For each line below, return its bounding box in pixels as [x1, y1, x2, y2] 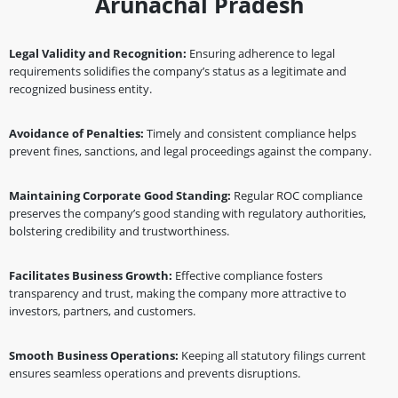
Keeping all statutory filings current [181, 347, 366, 363]
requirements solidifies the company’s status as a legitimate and [9, 63, 346, 79]
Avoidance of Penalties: [9, 125, 147, 141]
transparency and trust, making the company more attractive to [9, 285, 346, 301]
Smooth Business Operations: [9, 347, 181, 363]
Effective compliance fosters [175, 267, 322, 283]
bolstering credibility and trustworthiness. [9, 223, 229, 239]
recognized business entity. [9, 81, 152, 97]
